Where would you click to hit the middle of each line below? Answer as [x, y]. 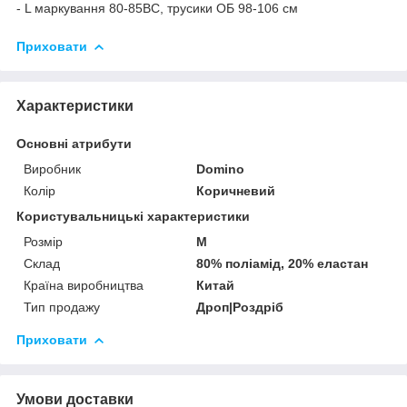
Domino [221, 169]
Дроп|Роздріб [240, 307]
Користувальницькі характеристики [133, 216]
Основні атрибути [74, 143]
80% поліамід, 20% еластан [283, 263]
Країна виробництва [84, 285]
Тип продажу [62, 307]
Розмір [43, 241]
